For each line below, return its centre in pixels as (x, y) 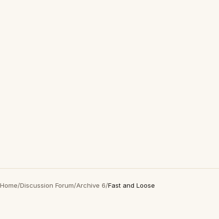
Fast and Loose (131, 185)
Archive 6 (91, 185)
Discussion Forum (47, 185)
